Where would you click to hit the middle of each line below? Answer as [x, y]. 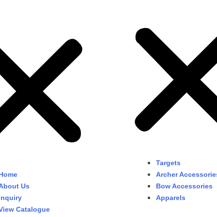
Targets [168, 163]
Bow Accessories [184, 186]
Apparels [171, 197]
